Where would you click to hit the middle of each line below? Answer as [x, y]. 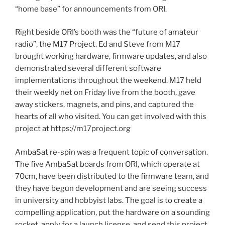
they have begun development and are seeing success [111, 188]
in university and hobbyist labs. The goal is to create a [109, 200]
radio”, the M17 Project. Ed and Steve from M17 [98, 44]
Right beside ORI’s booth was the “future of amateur [107, 32]
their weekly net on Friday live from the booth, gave [105, 93]
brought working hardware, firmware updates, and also [111, 57]
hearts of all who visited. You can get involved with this [111, 117]
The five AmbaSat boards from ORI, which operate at [107, 164]
